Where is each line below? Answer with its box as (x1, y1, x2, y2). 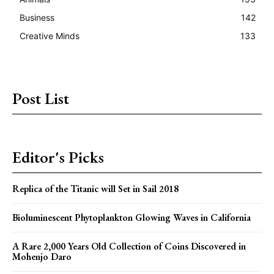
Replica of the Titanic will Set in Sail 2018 (12, 182, 179, 195)
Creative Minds (20, 30, 80, 41)
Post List (12, 87, 69, 109)
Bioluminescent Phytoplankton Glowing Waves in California (12, 210, 251, 224)
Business (20, 12, 54, 23)
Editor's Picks (12, 146, 104, 168)
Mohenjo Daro (12, 250, 72, 263)
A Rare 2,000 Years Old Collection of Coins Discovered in (12, 239, 246, 253)
